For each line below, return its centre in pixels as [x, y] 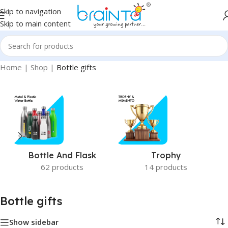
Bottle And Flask [62, 155]
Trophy [166, 155]
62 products [62, 167]
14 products [166, 167]
